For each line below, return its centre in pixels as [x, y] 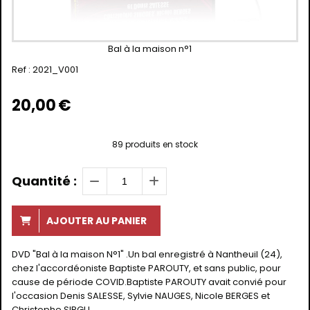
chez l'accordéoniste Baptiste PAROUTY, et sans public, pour [146, 268]
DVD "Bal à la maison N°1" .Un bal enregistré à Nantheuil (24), [147, 254]
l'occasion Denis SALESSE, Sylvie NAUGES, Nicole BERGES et [141, 295]
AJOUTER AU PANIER [97, 220]
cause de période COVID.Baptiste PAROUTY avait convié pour [149, 282]
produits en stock [161, 145]
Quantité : [44, 181]
